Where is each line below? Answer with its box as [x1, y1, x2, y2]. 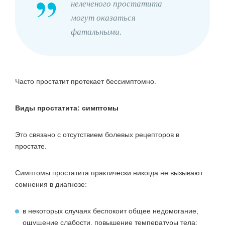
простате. [15, 142, 47, 151]
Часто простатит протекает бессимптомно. [15, 77, 156, 86]
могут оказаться [71, 13, 136, 23]
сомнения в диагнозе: [15, 180, 87, 189]
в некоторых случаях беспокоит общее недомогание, [23, 207, 198, 215]
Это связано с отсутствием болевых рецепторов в [15, 131, 179, 139]
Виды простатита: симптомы [15, 104, 119, 113]
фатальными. [71, 27, 122, 37]
